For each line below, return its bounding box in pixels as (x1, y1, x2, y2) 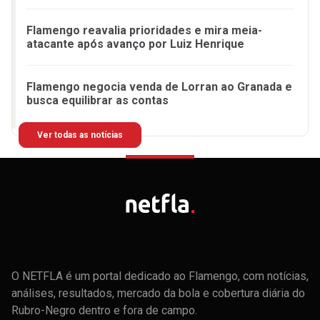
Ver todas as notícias (37, 129, 123, 140)
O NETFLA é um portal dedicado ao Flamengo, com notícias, (11, 269, 309, 283)
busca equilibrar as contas (26, 93, 169, 107)
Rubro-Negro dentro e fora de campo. (11, 303, 197, 317)
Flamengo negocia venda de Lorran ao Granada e (26, 79, 292, 94)
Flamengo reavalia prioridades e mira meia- (26, 23, 262, 37)
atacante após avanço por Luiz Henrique (26, 36, 244, 51)
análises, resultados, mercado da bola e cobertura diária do (11, 286, 305, 300)
